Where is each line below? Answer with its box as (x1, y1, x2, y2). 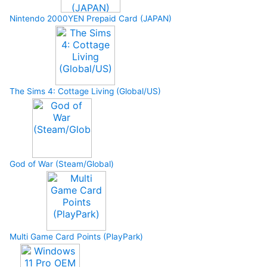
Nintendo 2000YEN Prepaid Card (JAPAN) (10, 14, 172, 23)
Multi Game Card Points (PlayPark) (10, 232, 143, 241)
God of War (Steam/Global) (10, 159, 114, 169)
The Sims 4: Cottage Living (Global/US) (10, 86, 161, 96)
